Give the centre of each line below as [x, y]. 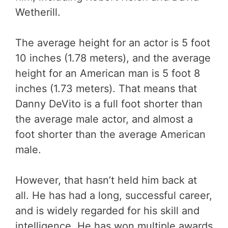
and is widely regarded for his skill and [107, 210]
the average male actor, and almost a [104, 119]
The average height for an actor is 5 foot [113, 42]
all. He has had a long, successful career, [114, 195]
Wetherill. [38, 12]
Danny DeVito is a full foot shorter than [109, 104]
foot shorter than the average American [110, 134]
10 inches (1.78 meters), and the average [113, 58]
